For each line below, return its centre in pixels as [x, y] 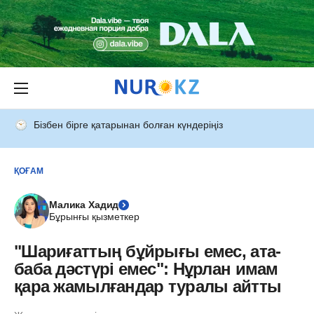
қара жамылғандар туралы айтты [148, 286]
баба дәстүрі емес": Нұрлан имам [146, 269]
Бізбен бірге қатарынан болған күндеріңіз [128, 125]
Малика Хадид [84, 205]
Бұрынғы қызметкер [94, 217]
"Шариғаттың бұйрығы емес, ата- [148, 251]
